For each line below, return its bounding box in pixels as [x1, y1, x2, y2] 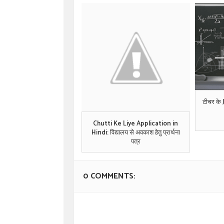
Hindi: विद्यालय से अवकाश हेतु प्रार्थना [91, 127, 180, 138]
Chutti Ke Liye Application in [93, 118, 178, 129]
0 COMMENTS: [83, 169, 135, 183]
